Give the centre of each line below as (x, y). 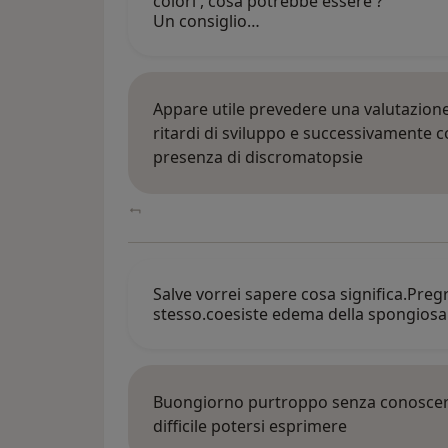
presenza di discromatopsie (258, 157)
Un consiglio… (206, 21)
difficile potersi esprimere (250, 426)
